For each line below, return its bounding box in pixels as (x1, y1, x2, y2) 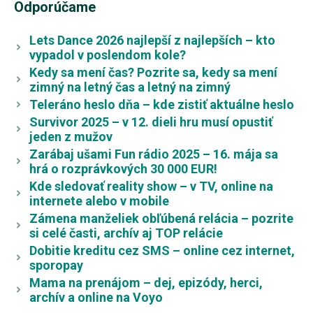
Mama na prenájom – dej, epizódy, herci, (29, 275, 263, 290)
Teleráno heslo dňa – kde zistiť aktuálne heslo (29, 96, 294, 112)
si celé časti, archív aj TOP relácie (29, 225, 223, 240)
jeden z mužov (29, 129, 112, 144)
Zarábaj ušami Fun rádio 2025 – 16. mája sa (29, 146, 278, 161)
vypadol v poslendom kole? (29, 47, 186, 62)
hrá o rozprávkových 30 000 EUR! (29, 161, 217, 176)
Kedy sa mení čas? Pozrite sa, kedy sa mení (29, 64, 277, 80)
